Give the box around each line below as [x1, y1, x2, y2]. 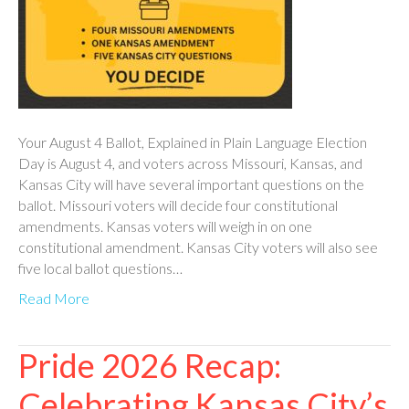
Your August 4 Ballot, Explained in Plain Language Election [18, 132, 367, 151]
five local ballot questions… [18, 258, 183, 277]
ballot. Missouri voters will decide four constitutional [18, 195, 338, 214]
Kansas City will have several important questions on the [18, 174, 364, 193]
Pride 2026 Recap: [18, 344, 281, 385]
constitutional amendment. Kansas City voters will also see [18, 237, 378, 256]
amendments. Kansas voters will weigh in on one [18, 216, 312, 235]
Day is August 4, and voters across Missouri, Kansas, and [18, 153, 362, 172]
